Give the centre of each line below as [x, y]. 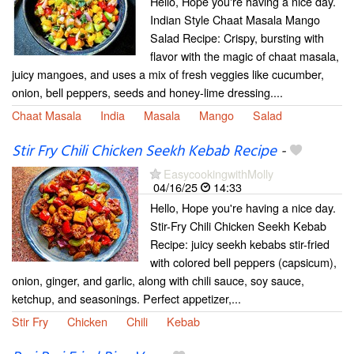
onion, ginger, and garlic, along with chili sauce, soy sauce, [158, 281]
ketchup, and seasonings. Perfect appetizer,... [126, 299]
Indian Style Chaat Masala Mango [235, 19]
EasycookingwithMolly [218, 174]
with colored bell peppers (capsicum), [243, 262]
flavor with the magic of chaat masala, [245, 55]
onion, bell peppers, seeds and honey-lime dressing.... [147, 92]
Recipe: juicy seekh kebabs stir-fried [240, 244]
